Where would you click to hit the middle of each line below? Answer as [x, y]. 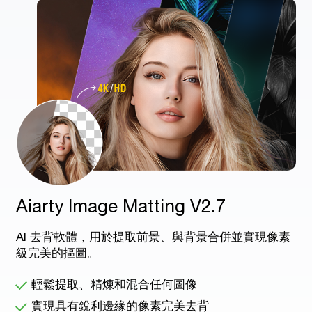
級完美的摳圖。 [58, 253]
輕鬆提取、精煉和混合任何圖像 [115, 284]
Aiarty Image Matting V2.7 [121, 206]
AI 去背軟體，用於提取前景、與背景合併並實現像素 [154, 237]
